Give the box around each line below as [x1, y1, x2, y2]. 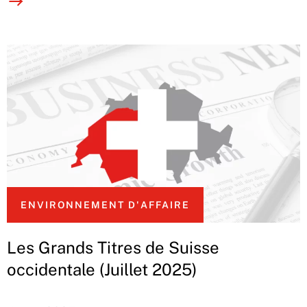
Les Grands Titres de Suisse [7, 238, 219, 258]
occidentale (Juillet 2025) [7, 260, 197, 280]
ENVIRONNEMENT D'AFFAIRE [21, 199, 190, 211]
